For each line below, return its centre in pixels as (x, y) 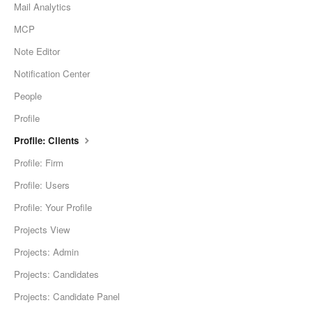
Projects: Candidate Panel (67, 297)
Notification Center (52, 74)
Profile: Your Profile (53, 208)
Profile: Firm (39, 163)
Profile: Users (42, 185)
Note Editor (37, 52)
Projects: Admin (46, 252)
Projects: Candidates (56, 274)
